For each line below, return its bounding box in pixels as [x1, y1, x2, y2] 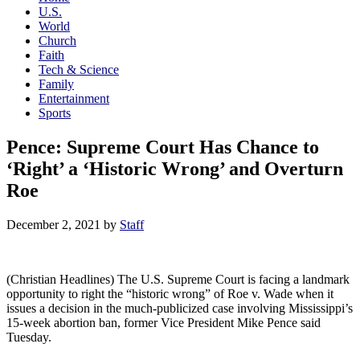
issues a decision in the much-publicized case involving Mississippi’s [6, 301, 353, 315]
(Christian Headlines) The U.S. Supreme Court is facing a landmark [6, 272, 350, 286]
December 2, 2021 [6, 217, 100, 231]
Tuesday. [6, 329, 51, 344]
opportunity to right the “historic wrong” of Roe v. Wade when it [6, 286, 333, 301]
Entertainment [39, 92, 109, 105]
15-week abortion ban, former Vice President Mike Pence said [6, 315, 321, 329]
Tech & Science [39, 63, 119, 76]
